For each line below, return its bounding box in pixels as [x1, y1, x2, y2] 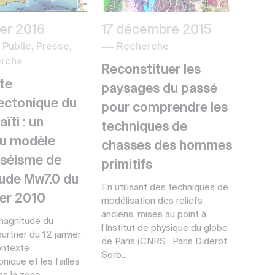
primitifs [101, 158, 152, 172]
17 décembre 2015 [101, 23, 211, 37]
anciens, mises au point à [101, 209, 206, 219]
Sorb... [101, 250, 127, 260]
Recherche [116, 42, 169, 52]
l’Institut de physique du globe [101, 223, 228, 233]
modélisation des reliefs [101, 196, 203, 206]
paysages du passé [101, 82, 217, 96]
